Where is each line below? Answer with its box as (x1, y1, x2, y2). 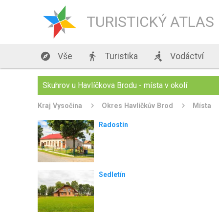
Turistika (103, 51, 138, 61)
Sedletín (98, 170, 126, 178)
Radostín (98, 121, 128, 129)
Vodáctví (168, 51, 204, 61)
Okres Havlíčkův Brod (102, 102, 174, 109)
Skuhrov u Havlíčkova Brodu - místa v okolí (43, 81, 188, 90)
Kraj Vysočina (38, 102, 83, 109)
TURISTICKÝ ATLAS (87, 13, 215, 30)
